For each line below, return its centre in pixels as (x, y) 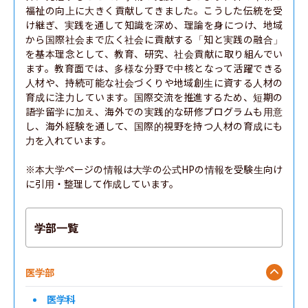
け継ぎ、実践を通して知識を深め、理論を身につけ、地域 (154, 25)
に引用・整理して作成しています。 (102, 184)
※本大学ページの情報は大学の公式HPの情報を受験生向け (154, 169)
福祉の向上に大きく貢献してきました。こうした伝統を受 (154, 10)
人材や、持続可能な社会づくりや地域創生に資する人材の (154, 82)
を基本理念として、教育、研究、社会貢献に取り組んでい (154, 54)
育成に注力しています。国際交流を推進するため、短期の (154, 97)
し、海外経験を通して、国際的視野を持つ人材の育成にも (154, 126)
